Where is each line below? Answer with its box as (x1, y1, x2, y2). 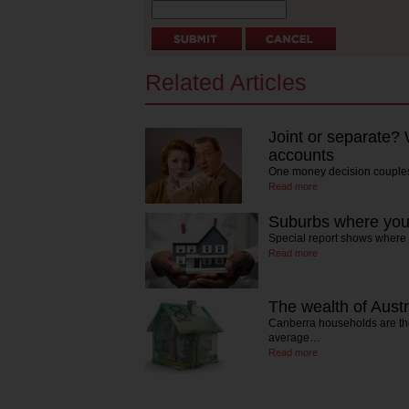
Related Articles (145, 69, 307, 95)
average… (268, 331, 320, 344)
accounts (268, 146, 334, 164)
